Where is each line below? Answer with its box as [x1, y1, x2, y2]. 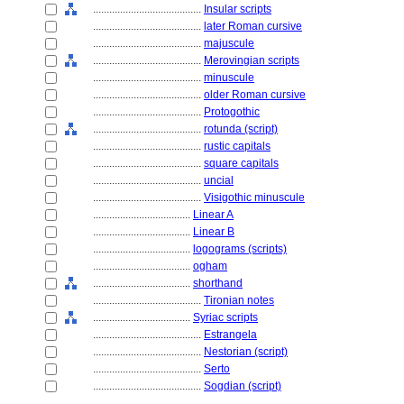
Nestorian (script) [204, 345, 288, 358]
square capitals [204, 157, 279, 170]
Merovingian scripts [204, 54, 299, 67]
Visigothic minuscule [204, 191, 305, 204]
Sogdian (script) [204, 380, 281, 392]
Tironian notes [204, 294, 274, 307]
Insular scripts [204, 3, 271, 15]
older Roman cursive [204, 88, 306, 101]
